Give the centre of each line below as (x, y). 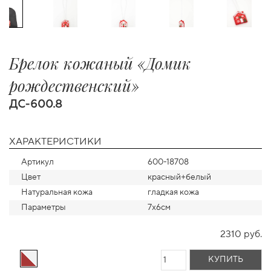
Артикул (38, 162)
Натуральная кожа (57, 192)
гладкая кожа (173, 192)
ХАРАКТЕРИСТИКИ (55, 142)
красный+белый (179, 177)
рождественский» (74, 86)
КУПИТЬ (226, 260)
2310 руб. (241, 234)
